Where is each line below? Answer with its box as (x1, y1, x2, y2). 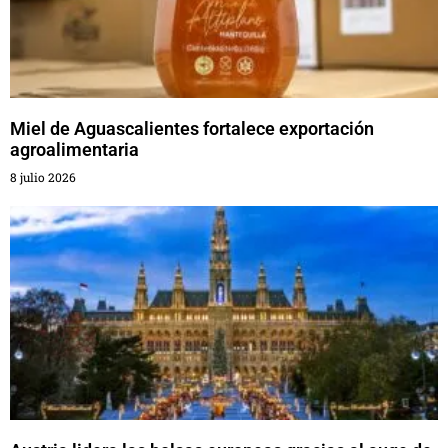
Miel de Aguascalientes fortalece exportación (10, 118, 374, 140)
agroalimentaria (10, 139, 139, 161)
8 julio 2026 (10, 169, 76, 186)
